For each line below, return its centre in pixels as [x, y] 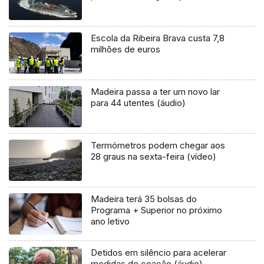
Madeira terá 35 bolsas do [144, 199]
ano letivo [110, 222]
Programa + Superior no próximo [157, 210]
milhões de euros [126, 49]
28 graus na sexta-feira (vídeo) [154, 157]
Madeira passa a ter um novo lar [156, 92]
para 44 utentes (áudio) [138, 103]
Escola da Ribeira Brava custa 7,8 [158, 38]
